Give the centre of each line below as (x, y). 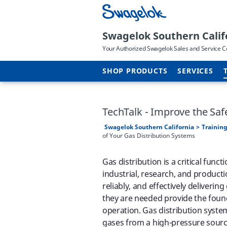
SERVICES (195, 71)
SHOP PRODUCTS (135, 71)
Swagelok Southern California (149, 127)
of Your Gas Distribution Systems (149, 136)
